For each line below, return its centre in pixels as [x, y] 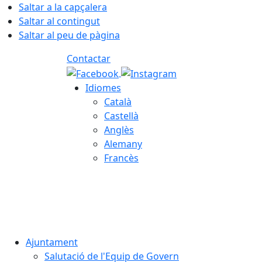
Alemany [123, 144]
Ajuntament [52, 242]
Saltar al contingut [59, 21]
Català [118, 101]
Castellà [121, 116]
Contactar [89, 58]
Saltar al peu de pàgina [69, 35]
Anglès [119, 130]
